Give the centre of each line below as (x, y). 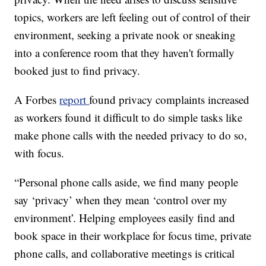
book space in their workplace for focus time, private (133, 236)
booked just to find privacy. (77, 71)
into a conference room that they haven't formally (125, 53)
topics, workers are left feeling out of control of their (132, 17)
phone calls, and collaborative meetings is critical (125, 254)
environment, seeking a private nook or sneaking (125, 35)
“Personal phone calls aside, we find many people (126, 182)
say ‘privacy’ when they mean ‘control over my (121, 200)
